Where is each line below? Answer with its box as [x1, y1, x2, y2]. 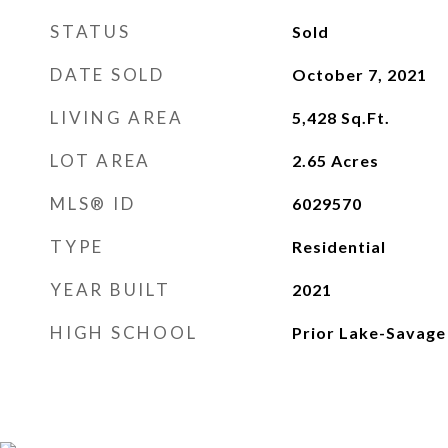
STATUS [50, 21, 131, 42]
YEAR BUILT [50, 279, 171, 300]
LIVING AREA [50, 107, 184, 128]
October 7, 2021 [291, 65, 427, 84]
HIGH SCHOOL [50, 322, 198, 343]
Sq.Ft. [340, 108, 390, 127]
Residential [291, 237, 386, 256]
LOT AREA [50, 150, 151, 171]
